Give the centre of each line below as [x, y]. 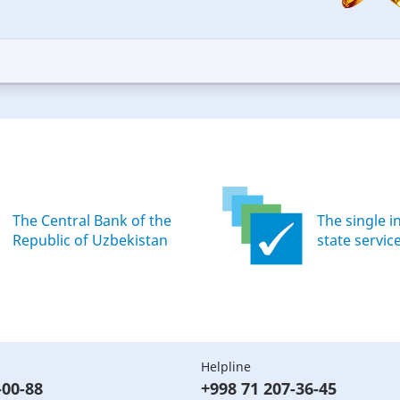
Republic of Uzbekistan [90, 240]
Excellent [101, 74]
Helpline [226, 367]
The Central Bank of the [92, 221]
